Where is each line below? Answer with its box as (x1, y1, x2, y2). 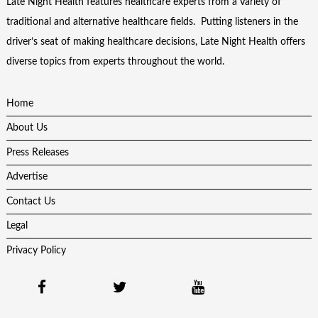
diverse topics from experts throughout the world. (6, 57, 224, 67)
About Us (6, 123, 48, 133)
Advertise (6, 172, 48, 182)
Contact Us (6, 196, 55, 207)
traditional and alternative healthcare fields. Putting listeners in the (6, 17, 298, 28)
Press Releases (6, 147, 69, 158)
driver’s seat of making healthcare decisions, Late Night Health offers (6, 37, 305, 48)
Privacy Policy (6, 245, 66, 256)
